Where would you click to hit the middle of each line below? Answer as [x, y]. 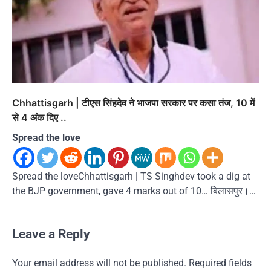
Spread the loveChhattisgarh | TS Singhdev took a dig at [131, 176]
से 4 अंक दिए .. [39, 117]
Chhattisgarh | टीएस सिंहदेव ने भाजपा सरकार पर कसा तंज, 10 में [133, 103]
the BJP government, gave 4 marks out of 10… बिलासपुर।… [134, 191]
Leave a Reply [51, 234]
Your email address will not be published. [99, 263]
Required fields [220, 263]
